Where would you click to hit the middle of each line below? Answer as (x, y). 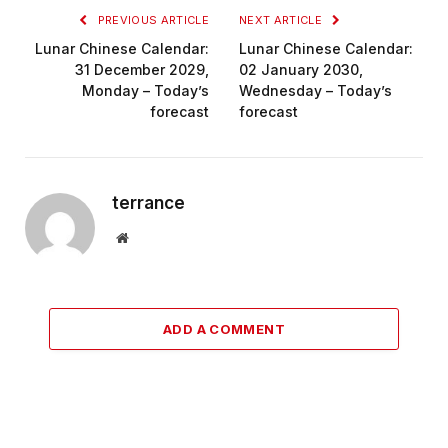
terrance (148, 202)
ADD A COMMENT (224, 328)
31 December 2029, (142, 69)
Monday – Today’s (145, 90)
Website (149, 236)
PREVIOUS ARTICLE (151, 19)
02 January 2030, (301, 69)
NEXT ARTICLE (282, 19)
